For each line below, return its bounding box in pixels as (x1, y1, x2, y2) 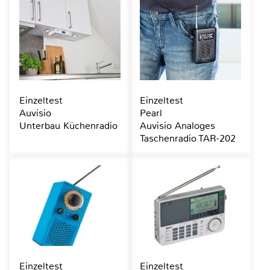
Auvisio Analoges (139, 119, 215, 133)
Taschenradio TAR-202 (139, 132, 236, 145)
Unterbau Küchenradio (19, 119, 118, 133)
